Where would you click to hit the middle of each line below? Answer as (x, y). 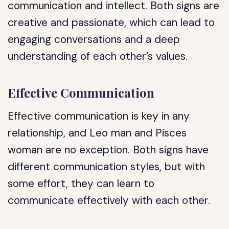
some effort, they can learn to (81, 184)
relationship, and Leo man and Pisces (97, 133)
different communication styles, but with (107, 167)
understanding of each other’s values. (98, 56)
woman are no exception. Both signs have (108, 150)
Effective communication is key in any (99, 116)
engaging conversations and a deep (94, 39)
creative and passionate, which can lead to (111, 22)
